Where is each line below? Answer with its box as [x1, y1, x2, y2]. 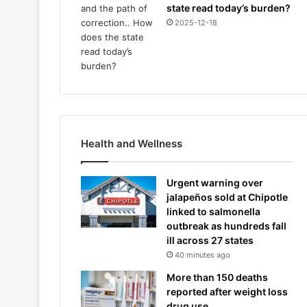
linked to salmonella [167, 206, 260, 217]
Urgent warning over [167, 177, 263, 188]
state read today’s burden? [167, 2, 291, 14]
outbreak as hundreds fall [167, 220, 286, 232]
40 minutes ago [175, 250, 230, 260]
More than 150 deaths [167, 271, 268, 283]
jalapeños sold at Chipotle [167, 191, 288, 203]
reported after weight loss [167, 286, 288, 297]
